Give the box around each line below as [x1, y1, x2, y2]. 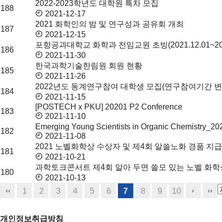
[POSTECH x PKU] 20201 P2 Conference [35, 103, 182, 111]
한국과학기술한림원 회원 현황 [35, 61, 142, 70]
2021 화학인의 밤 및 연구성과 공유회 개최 [35, 20, 184, 28]
